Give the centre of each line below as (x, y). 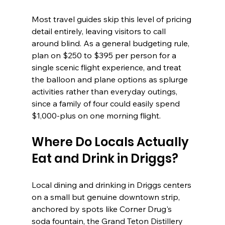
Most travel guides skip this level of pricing (112, 19)
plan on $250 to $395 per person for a (105, 55)
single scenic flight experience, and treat (107, 68)
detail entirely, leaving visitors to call (99, 31)
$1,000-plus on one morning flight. (96, 116)
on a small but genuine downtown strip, (106, 197)
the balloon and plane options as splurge (110, 80)
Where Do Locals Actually (111, 142)
